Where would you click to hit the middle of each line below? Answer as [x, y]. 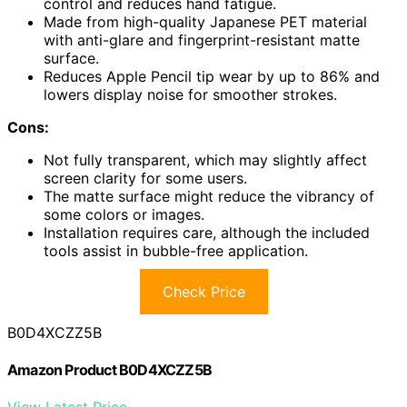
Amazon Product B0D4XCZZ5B [109, 370]
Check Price [203, 291]
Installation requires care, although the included [207, 232]
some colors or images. [124, 214]
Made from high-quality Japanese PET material [205, 21]
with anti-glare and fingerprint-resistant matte [202, 40]
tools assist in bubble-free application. [176, 250]
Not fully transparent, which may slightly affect [205, 159]
